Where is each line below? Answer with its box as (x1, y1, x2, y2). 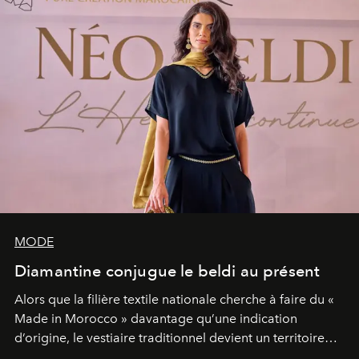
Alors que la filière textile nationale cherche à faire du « (14, 292, 334, 308)
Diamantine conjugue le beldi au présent (14, 261, 321, 281)
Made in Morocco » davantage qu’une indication (14, 311, 297, 327)
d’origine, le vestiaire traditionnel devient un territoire (14, 330, 325, 346)
